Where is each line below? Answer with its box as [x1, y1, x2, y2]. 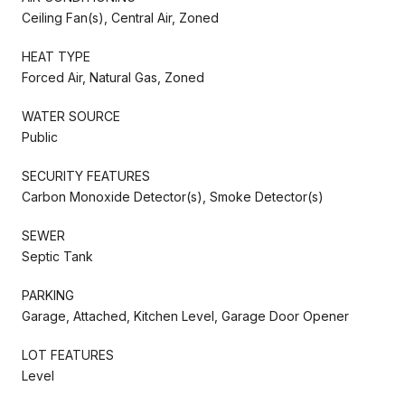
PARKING [22, 287, 74, 303]
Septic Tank [22, 248, 93, 264]
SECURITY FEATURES [22, 167, 150, 184]
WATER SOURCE [22, 108, 120, 124]
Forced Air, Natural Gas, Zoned [22, 69, 204, 85]
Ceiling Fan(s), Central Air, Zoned [22, 9, 219, 25]
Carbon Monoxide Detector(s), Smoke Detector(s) [22, 188, 324, 204]
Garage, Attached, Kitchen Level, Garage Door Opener [22, 307, 349, 324]
